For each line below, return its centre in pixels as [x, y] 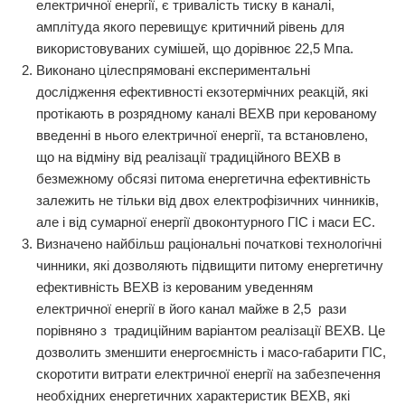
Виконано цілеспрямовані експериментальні [173, 70]
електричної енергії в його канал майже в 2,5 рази [191, 309]
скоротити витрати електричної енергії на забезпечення [208, 374]
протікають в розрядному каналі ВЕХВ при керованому [207, 113]
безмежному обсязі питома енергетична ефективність [203, 179]
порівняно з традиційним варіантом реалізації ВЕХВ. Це [211, 330]
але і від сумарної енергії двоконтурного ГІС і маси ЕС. [206, 222]
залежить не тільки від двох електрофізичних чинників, [207, 200]
